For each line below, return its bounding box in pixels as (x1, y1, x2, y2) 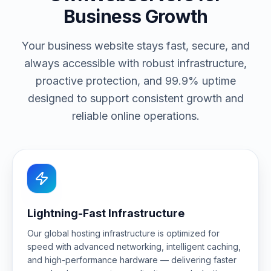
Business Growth (63, 5, 208, 27)
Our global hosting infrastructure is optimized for (27, 228, 220, 238)
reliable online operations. (71, 109, 200, 122)
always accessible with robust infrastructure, (24, 57, 247, 70)
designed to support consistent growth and (27, 92, 244, 105)
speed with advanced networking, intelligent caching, (27, 241, 241, 252)
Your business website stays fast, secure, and (21, 39, 250, 52)
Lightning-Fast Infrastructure (27, 207, 184, 220)
